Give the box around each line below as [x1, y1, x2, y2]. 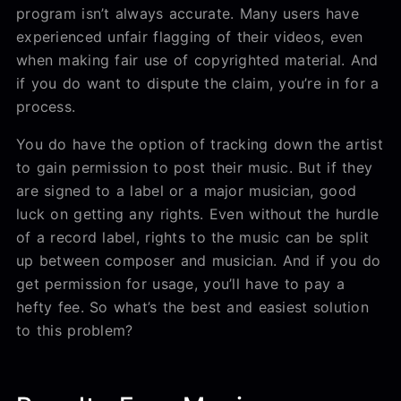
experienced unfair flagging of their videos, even [16, 27, 363, 46]
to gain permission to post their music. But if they [16, 158, 373, 176]
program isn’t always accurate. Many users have [16, 4, 359, 22]
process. [16, 97, 76, 115]
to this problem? [16, 320, 133, 339]
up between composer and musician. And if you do [16, 251, 381, 269]
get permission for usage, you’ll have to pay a [16, 274, 345, 293]
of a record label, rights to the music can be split [16, 227, 370, 246]
